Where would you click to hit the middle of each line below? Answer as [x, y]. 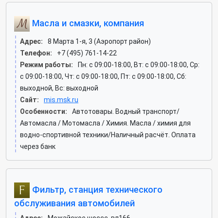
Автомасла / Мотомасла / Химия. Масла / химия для [105, 123]
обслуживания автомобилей [74, 203]
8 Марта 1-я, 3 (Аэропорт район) [99, 41]
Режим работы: [46, 65]
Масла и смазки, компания [87, 23]
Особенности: [44, 111]
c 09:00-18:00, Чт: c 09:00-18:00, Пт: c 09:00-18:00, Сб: [103, 76]
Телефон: [36, 53]
